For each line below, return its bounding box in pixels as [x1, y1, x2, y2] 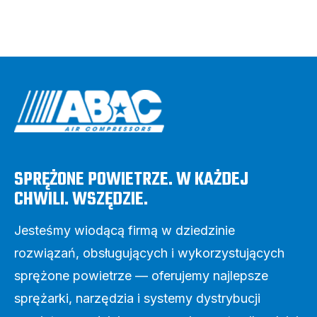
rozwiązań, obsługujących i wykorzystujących [14, 246, 284, 261]
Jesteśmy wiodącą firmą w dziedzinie [14, 223, 235, 238]
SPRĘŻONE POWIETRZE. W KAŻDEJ [14, 166, 248, 195]
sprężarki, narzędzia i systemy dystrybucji [14, 291, 260, 306]
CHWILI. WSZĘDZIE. [14, 185, 148, 214]
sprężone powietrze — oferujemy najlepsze [14, 268, 268, 284]
